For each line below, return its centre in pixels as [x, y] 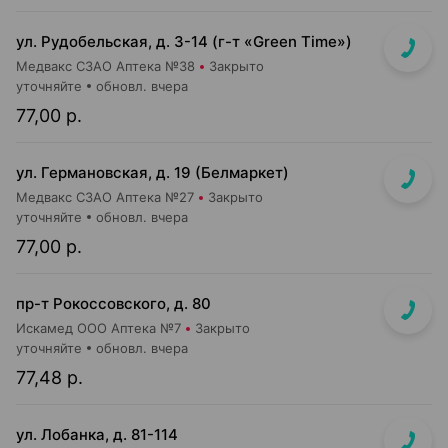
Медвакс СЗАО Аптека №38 [105, 66]
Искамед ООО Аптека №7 [98, 328]
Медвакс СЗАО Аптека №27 [105, 197]
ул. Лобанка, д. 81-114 [97, 434]
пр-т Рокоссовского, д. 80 [113, 303]
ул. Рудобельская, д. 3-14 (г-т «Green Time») [184, 41]
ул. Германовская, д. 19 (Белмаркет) [152, 172]
